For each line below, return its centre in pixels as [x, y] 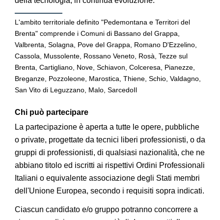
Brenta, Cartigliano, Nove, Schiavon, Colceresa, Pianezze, [105, 67]
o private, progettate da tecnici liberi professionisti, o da [110, 140]
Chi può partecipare [52, 112]
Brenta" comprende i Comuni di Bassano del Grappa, [97, 33]
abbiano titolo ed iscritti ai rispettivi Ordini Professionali [110, 165]
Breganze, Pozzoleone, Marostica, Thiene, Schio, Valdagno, [108, 79]
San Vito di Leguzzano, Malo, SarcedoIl [77, 90]
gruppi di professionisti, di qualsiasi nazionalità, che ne [110, 152]
